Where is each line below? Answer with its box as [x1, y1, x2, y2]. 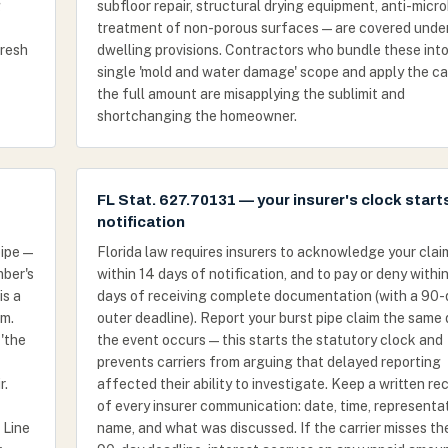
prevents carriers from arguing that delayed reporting [97, 354, 441, 370]
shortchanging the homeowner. [97, 108, 297, 124]
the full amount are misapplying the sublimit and [97, 86, 405, 102]
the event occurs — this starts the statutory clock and [97, 332, 443, 348]
